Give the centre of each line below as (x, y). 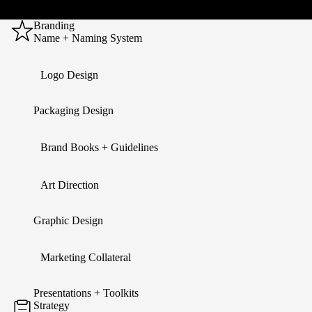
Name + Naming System (88, 38)
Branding (54, 25)
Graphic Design (68, 220)
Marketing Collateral (86, 257)
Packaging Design (73, 110)
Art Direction (70, 185)
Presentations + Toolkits (86, 293)
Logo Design (69, 75)
